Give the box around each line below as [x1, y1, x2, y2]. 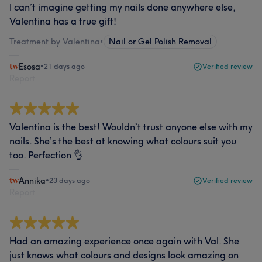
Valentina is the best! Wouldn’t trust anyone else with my [9, 121, 253, 133]
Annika [19, 175, 46, 186]
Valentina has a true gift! [9, 15, 116, 27]
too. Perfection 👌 [9, 149, 83, 161]
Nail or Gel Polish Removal [109, 36, 212, 47]
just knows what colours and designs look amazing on [9, 249, 239, 261]
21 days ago [44, 62, 85, 71]
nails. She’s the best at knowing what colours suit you [9, 135, 236, 147]
